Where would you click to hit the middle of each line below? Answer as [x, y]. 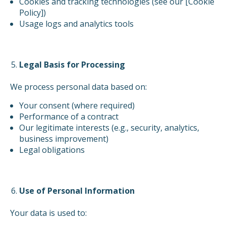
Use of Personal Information [77, 191]
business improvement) [64, 139]
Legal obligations [52, 150]
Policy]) [32, 13]
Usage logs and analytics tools [76, 24]
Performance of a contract [69, 117]
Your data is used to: [48, 213]
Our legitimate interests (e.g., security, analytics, [109, 128]
